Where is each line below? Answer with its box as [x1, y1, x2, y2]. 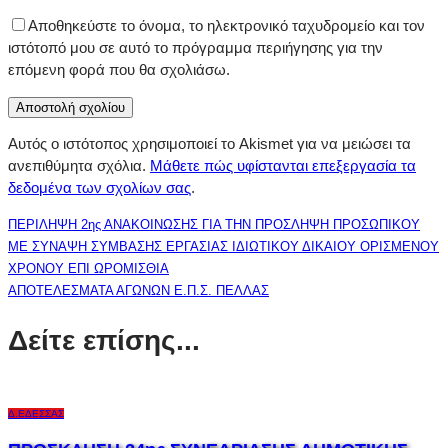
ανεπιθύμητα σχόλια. [8, 157, 150, 175]
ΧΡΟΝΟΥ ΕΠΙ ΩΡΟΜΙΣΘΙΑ [8, 261, 169, 277]
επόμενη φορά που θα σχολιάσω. [8, 61, 230, 79]
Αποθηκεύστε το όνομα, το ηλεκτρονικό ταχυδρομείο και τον [28, 17, 425, 35]
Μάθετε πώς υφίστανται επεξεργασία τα [150, 157, 416, 175]
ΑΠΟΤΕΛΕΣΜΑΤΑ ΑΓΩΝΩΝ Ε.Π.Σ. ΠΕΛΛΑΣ [8, 283, 269, 299]
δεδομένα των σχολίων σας [8, 179, 191, 197]
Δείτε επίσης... [8, 325, 200, 357]
